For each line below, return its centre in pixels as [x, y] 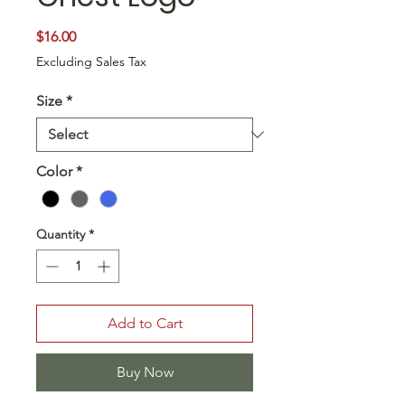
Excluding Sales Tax [91, 61]
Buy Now [145, 372]
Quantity [61, 235]
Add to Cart [145, 324]
